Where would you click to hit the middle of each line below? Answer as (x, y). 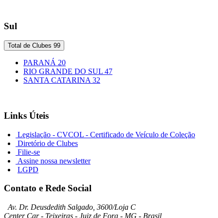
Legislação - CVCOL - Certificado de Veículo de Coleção (105, 134)
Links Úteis (26, 115)
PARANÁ (41, 63)
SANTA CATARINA (58, 80)
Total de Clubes (31, 46)
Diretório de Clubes (47, 143)
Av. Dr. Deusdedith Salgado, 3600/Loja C (70, 207)
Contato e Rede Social (48, 188)
